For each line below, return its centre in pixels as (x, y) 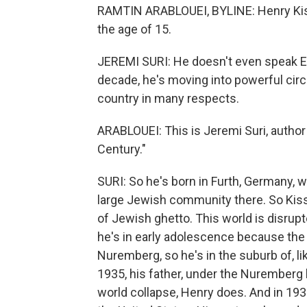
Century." (122, 149)
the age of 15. (134, 29)
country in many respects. (168, 98)
